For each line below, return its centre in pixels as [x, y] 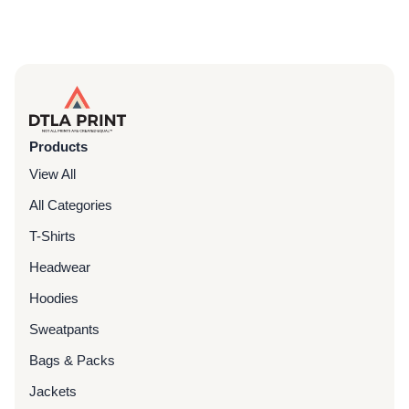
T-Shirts [52, 236]
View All [52, 173]
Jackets [53, 391]
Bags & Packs [72, 360]
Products [58, 146]
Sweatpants [64, 329]
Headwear [60, 267]
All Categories [71, 204]
